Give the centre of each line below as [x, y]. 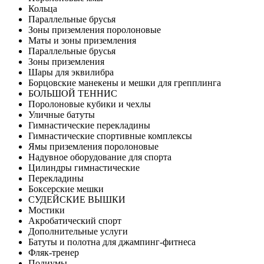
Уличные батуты [62, 114]
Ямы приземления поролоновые [93, 146]
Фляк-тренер [54, 252]
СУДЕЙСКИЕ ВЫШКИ [77, 199]
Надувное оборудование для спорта [100, 157]
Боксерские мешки [66, 189]
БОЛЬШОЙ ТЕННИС [73, 93]
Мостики [47, 210]
